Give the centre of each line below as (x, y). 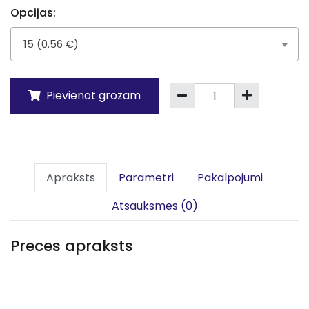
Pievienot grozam (92, 96)
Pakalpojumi (230, 178)
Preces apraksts (72, 246)
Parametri (146, 178)
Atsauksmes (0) (154, 206)
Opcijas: (33, 13)
